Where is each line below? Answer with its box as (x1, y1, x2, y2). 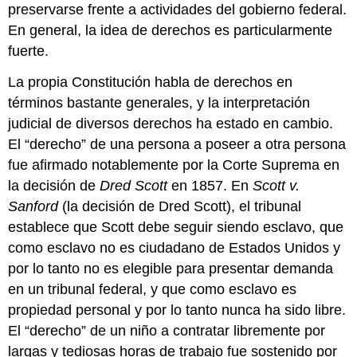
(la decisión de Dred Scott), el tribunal (58, 198, 302, 215)
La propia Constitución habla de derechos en (8, 74, 293, 91)
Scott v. (253, 178, 300, 194)
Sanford (8, 198, 59, 215)
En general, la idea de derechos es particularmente (8, 22, 333, 39)
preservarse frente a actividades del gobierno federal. (8, 2, 347, 18)
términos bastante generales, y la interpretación (8, 95, 311, 112)
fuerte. (8, 43, 49, 60)
